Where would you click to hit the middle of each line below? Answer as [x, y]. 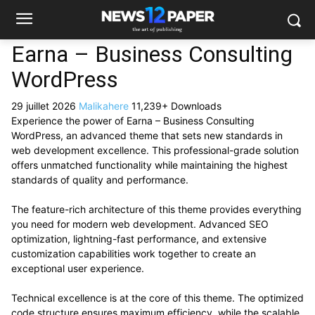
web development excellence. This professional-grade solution [155, 150]
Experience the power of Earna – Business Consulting [133, 121]
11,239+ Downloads [176, 106]
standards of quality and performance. [100, 180]
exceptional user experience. [78, 268]
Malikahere [105, 106]
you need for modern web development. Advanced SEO [140, 224]
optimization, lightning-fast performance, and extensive [139, 239]
